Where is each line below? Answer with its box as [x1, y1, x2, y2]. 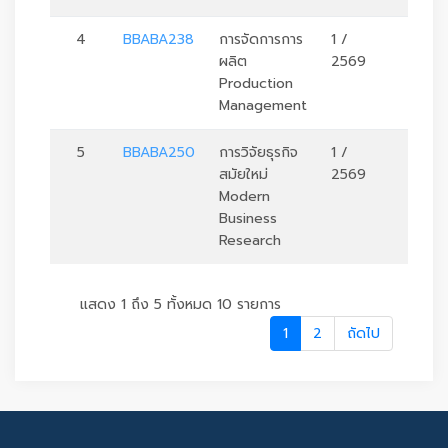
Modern [219, 186, 270, 207]
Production [219, 73, 293, 94]
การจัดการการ [219, 29, 303, 50]
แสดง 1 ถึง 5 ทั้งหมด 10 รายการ [80, 294, 281, 315]
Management [219, 95, 307, 116]
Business [219, 208, 277, 229]
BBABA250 [123, 142, 195, 163]
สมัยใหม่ [219, 164, 268, 185]
